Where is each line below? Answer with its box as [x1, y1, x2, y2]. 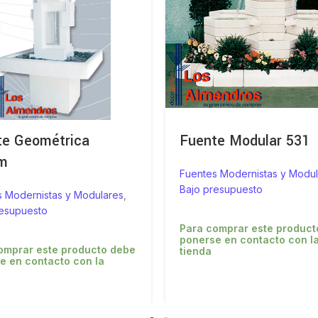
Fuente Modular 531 [179, 131, 309, 152]
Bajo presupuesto [179, 183, 263, 196]
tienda [179, 245, 212, 258]
